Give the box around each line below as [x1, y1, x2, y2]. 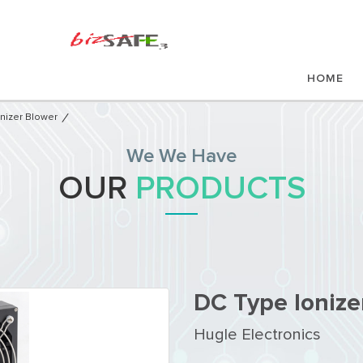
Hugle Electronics [194, 327, 321, 343]
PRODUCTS [135, 173, 305, 205]
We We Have [126, 147, 237, 166]
